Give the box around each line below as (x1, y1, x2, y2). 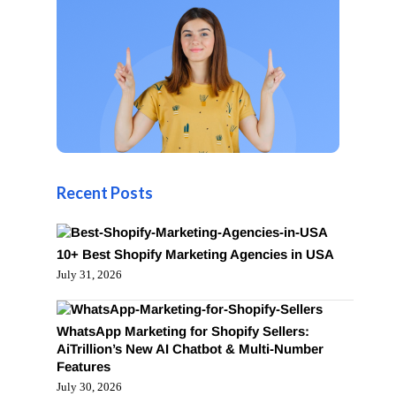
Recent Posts (56, 183, 153, 202)
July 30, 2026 (56, 380, 122, 393)
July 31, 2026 (56, 268, 122, 281)
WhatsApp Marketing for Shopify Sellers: (56, 324, 309, 339)
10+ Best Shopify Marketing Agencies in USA (56, 247, 334, 262)
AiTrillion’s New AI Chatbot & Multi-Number (56, 341, 324, 356)
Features (56, 359, 110, 374)
